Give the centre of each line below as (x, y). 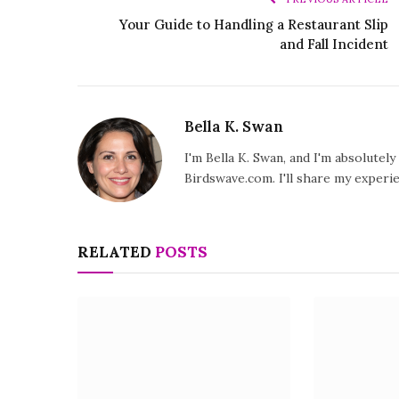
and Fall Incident (334, 44)
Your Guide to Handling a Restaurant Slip (254, 24)
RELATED (116, 252)
